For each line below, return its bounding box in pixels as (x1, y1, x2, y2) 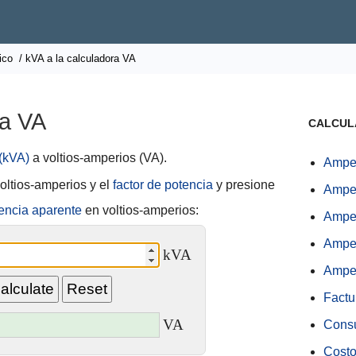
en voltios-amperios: (82, 203, 199, 217)
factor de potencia (113, 178, 213, 192)
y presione (213, 178, 275, 192)
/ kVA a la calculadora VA (16, 52, 136, 64)
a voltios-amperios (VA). (29, 151, 167, 164)
